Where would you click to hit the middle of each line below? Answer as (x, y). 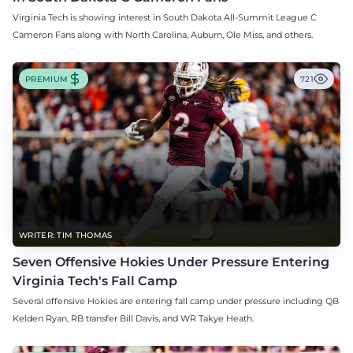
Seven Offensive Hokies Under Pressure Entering (171, 262)
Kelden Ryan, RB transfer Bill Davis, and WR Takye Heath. (133, 319)
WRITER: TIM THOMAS (66, 236)
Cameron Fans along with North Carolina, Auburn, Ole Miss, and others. (163, 35)
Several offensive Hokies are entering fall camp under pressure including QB (176, 301)
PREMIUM (47, 79)
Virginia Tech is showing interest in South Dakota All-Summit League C (165, 18)
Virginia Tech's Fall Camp (95, 281)
